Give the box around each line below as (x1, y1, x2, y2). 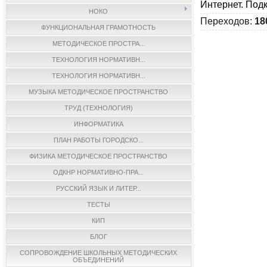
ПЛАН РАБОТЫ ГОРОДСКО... (53, 136, 144, 144)
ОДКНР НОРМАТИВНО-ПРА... (53, 169, 144, 176)
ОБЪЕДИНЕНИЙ (73, 256, 125, 263)
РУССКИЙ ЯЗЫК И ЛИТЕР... (55, 185, 141, 192)
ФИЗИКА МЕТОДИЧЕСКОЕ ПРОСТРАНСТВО (29, 153, 168, 160)
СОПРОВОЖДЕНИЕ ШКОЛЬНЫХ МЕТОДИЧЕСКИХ (20, 249, 178, 256)
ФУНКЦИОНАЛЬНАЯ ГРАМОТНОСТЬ (41, 24, 156, 31)
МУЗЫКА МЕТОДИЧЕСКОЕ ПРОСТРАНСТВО (29, 88, 169, 95)
